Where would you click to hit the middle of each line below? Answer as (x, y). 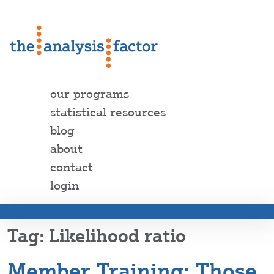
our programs (90, 94)
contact (72, 167)
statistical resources (108, 112)
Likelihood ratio (117, 236)
